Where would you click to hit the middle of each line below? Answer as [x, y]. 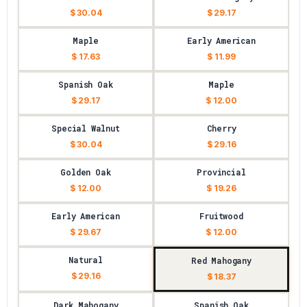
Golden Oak [86, 172]
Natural [86, 260]
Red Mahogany [221, 260]
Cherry [221, 128]
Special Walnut [86, 128]
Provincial [221, 172]
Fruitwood [221, 216]
